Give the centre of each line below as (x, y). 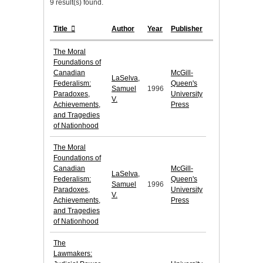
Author (123, 29)
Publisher (187, 29)
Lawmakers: (73, 254)
